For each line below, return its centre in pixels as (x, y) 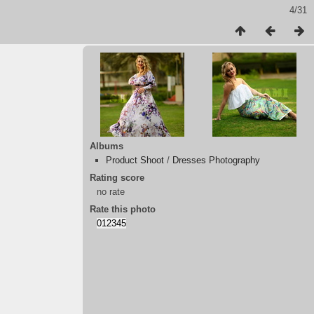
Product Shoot (135, 160)
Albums (107, 146)
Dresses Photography (216, 160)
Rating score (117, 178)
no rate (111, 192)
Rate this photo (123, 209)
